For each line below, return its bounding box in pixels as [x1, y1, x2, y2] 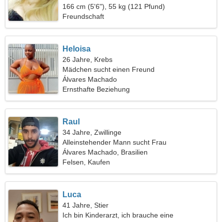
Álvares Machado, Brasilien [62, 148, 148, 156]
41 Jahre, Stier [62, 201, 109, 209]
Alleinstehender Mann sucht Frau [62, 138, 167, 146]
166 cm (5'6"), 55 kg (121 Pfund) [62, 2, 166, 10]
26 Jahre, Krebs [62, 55, 113, 63]
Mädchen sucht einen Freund [62, 65, 155, 73]
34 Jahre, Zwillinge [62, 128, 122, 136]
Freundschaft [62, 12, 105, 20]
